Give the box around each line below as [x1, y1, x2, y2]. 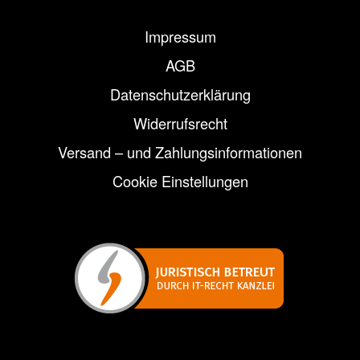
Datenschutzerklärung [109, 84, 251, 105]
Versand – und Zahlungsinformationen [58, 141, 302, 163]
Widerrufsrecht [133, 112, 227, 134]
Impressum [144, 26, 216, 47]
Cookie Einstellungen [112, 170, 248, 192]
